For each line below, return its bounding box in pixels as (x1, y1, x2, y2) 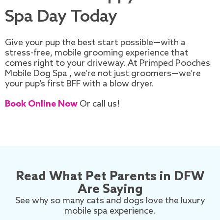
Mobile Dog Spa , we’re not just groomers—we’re (5, 68, 201, 79)
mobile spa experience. (64, 205, 156, 217)
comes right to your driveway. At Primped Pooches (5, 57, 210, 69)
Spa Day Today (5, 6, 117, 27)
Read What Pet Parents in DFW (16, 168, 204, 185)
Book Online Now (5, 98, 80, 110)
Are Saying (77, 181, 143, 197)
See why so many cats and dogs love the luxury (15, 195, 205, 206)
